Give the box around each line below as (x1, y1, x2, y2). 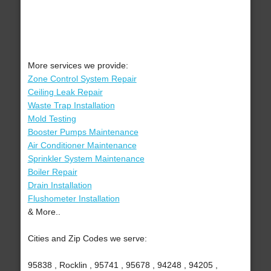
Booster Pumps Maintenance (27, 127, 139, 137)
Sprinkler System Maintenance (27, 154, 145, 164)
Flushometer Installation (27, 194, 120, 204)
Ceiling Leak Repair (27, 87, 103, 97)
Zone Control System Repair (27, 74, 137, 84)
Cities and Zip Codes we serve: (27, 233, 147, 244)
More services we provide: (27, 60, 128, 71)
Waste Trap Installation (27, 100, 115, 111)
